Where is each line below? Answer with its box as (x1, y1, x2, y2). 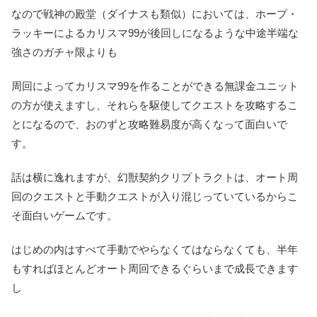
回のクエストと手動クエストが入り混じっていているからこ (11, 190, 298, 202)
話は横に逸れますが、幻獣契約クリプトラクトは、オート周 (11, 171, 298, 183)
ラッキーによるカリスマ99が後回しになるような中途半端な (11, 26, 299, 39)
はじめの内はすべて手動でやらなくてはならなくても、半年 (11, 243, 298, 255)
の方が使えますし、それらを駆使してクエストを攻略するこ (11, 98, 298, 111)
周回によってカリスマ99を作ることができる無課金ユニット (11, 79, 299, 92)
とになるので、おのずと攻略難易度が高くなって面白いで (11, 117, 287, 130)
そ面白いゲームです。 (11, 209, 117, 221)
